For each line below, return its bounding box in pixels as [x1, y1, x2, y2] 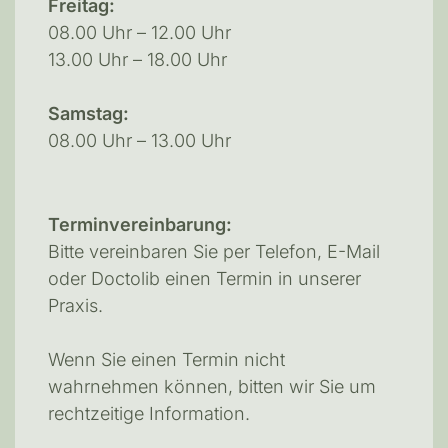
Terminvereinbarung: [48, 214, 233, 236]
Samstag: [48, 103, 130, 125]
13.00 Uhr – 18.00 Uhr [48, 49, 228, 71]
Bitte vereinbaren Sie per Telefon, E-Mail [48, 241, 381, 263]
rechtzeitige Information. [48, 403, 251, 425]
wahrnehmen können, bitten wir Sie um [48, 376, 377, 398]
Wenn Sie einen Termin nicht [48, 349, 286, 371]
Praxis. [48, 295, 104, 317]
